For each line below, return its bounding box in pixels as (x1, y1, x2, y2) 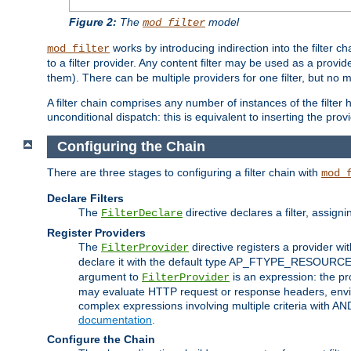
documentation (78, 313, 152, 326)
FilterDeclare (101, 206, 183, 219)
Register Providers (47, 226, 146, 239)
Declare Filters (47, 191, 124, 204)
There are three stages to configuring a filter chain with (47, 165, 321, 179)
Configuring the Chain (56, 139, 205, 155)
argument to (78, 270, 142, 283)
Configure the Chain (47, 332, 155, 346)
